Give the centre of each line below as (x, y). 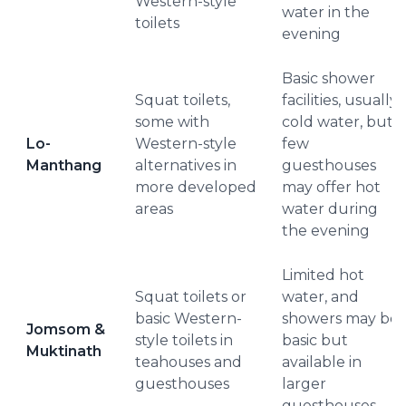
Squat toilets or (191, 297)
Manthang (64, 165)
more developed (196, 187)
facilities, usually (340, 100)
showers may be (340, 319)
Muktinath (64, 351)
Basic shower (329, 78)
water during (330, 209)
